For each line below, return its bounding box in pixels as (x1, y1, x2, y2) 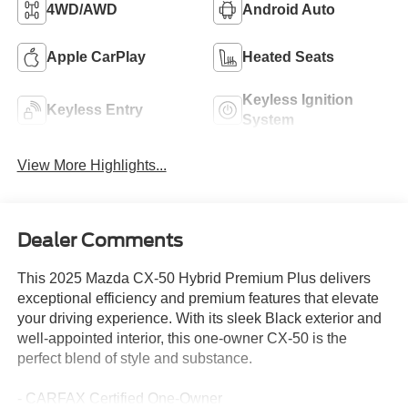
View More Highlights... (16, 158, 167, 174)
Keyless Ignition (242, 92, 353, 108)
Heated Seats (242, 49, 334, 66)
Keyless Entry (46, 102, 143, 118)
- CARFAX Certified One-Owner (16, 390, 222, 406)
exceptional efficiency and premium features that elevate (16, 290, 379, 306)
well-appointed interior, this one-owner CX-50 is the (16, 330, 347, 346)
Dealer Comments (16, 229, 183, 251)
